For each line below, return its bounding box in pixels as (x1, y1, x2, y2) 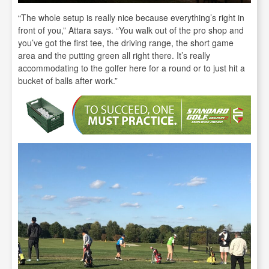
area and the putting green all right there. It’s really (18, 49, 210, 62)
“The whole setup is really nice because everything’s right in (18, 11, 244, 24)
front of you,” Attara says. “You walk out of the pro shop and (18, 24, 244, 37)
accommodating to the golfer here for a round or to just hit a (18, 62, 245, 74)
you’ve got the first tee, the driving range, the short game (18, 37, 234, 49)
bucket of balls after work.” (18, 74, 118, 87)
